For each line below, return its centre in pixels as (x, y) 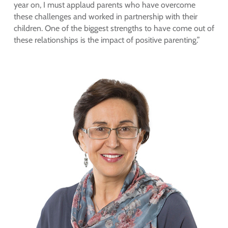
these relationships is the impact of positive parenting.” (107, 40)
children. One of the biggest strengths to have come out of (114, 28)
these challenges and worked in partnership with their (105, 16)
